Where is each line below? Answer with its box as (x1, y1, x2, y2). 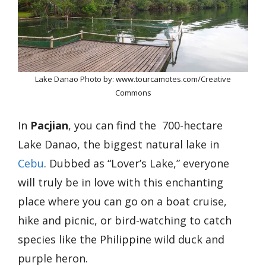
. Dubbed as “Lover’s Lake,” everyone (44, 156, 229, 170)
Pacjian (30, 118, 68, 132)
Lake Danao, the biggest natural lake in (18, 137, 219, 151)
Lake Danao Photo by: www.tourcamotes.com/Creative (35, 73, 231, 84)
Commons (115, 87, 151, 98)
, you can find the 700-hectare (68, 118, 223, 132)
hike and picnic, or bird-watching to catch (18, 213, 232, 227)
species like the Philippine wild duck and (18, 232, 224, 246)
